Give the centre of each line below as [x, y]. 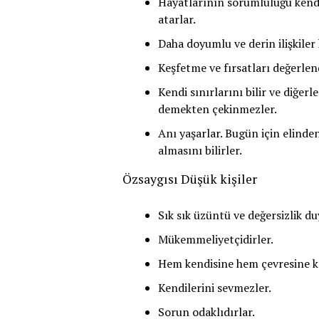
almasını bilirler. [200, 150]
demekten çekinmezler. [218, 109]
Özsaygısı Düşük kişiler [190, 179]
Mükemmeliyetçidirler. [216, 239]
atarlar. [177, 19]
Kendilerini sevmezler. [215, 288]
